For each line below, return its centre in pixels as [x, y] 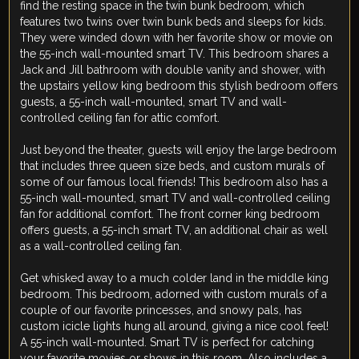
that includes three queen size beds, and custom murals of [173, 166]
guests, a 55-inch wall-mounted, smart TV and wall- [154, 102]
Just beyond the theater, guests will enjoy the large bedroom [179, 150]
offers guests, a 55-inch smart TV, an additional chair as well [174, 230]
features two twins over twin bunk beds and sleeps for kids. [173, 22]
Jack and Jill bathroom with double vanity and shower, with [173, 70]
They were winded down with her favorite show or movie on [177, 38]
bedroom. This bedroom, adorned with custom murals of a [174, 294]
